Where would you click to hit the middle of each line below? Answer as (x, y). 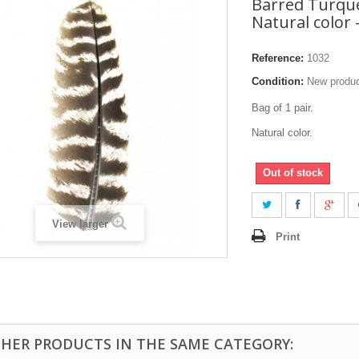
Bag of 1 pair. (282, 107)
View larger (80, 224)
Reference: (278, 58)
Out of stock (293, 172)
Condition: (278, 81)
